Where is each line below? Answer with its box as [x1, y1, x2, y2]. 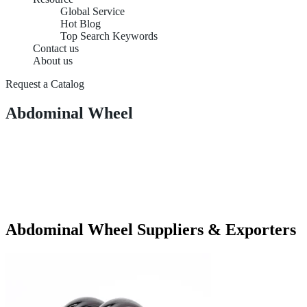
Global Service [60, 5, 125, 17]
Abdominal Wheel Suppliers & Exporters [5, 220, 296, 238]
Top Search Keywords [60, 30, 158, 42]
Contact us [33, 42, 79, 54]
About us [33, 55, 73, 66]
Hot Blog [60, 18, 101, 29]
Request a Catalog [5, 78, 84, 90]
